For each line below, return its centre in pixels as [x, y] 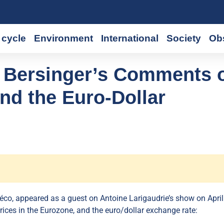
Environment [64, 38]
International [130, 38]
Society [184, 38]
